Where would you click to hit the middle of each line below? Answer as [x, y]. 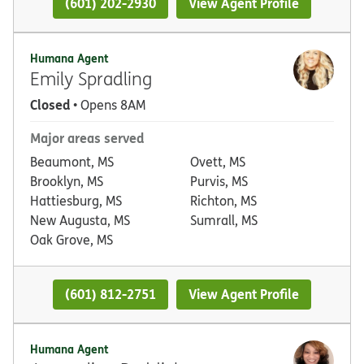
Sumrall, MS [224, 220]
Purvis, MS [219, 181]
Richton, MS [223, 200]
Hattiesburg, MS [76, 200]
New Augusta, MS [80, 220]
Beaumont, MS [72, 161]
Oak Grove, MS [71, 239]
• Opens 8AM [108, 104]
